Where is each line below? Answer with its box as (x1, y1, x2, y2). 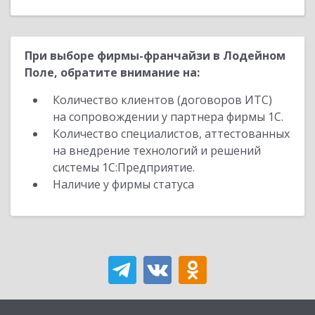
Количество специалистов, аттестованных (53, 126, 290, 141)
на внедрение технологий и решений (53, 143, 261, 158)
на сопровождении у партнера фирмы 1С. (53, 109, 283, 124)
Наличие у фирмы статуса (53, 176, 197, 192)
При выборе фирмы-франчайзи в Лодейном (25, 48, 285, 63)
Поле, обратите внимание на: (25, 65, 200, 80)
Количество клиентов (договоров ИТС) (53, 92, 272, 108)
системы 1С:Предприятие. (53, 160, 195, 175)
